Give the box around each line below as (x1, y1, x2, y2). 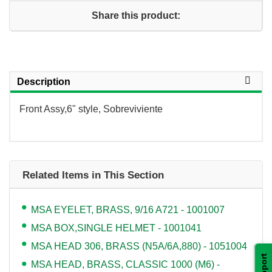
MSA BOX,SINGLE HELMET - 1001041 (31, 222, 202, 233)
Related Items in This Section (22, 169, 164, 181)
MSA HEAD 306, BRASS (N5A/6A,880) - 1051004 (31, 240, 247, 251)
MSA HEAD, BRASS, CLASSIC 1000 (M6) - (31, 259, 220, 270)
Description (17, 76, 70, 87)
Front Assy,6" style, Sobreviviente (19, 103, 163, 114)
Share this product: (91, 10, 180, 21)
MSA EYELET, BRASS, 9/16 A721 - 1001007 (31, 204, 225, 215)
